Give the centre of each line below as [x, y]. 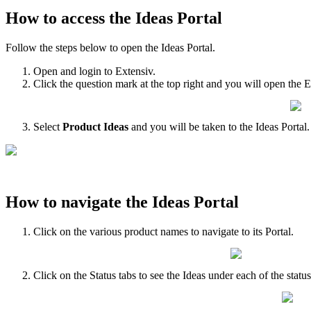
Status [103, 275]
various [106, 232]
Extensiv [134, 71]
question [94, 83]
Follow [21, 47]
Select [47, 127]
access [83, 18]
